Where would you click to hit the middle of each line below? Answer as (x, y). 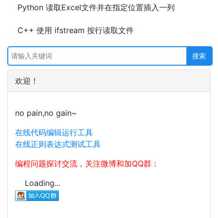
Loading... (43, 183)
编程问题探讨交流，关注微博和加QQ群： (87, 163)
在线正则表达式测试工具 (58, 144)
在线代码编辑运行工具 (54, 132)
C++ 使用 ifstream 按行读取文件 (76, 30)
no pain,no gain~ (46, 113)
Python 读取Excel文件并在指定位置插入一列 (96, 7)
